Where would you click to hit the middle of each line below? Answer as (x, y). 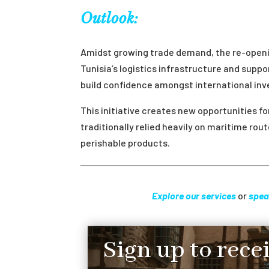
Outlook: (110, 18)
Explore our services (194, 195)
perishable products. (125, 142)
